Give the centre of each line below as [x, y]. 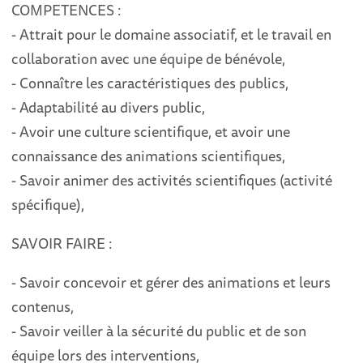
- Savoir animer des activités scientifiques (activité [172, 180]
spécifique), [48, 204]
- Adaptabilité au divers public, [109, 107]
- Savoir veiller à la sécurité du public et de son [159, 331]
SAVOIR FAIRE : [64, 243]
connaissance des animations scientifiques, [150, 156]
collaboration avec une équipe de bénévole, [149, 58]
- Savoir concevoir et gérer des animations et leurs [171, 282]
